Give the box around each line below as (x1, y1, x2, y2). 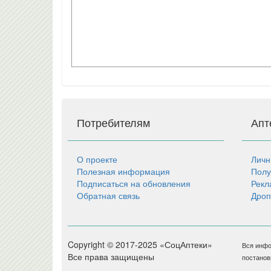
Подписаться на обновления (77, 177, 191, 189)
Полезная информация (77, 165, 170, 177)
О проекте (77, 153, 117, 165)
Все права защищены (68, 250, 154, 263)
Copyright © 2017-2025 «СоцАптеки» (68, 238, 212, 250)
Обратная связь (77, 189, 140, 201)
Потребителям (77, 114, 150, 130)
